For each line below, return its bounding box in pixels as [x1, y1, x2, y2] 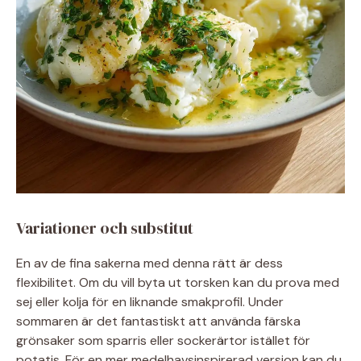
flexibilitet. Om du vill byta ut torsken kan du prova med [16, 274, 339, 291]
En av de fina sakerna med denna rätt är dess [16, 255, 283, 272]
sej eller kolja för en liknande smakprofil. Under [16, 293, 284, 310]
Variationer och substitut [16, 217, 193, 239]
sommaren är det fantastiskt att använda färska [16, 313, 301, 330]
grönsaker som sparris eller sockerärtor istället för [16, 332, 310, 349]
